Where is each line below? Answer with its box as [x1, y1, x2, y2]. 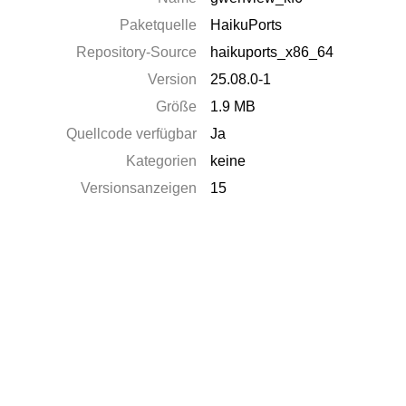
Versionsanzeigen [81, 180, 198, 196]
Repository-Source [76, 44, 198, 60]
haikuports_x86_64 [210, 44, 334, 60]
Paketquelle [120, 17, 198, 33]
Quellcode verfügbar [66, 126, 198, 141]
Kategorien [126, 153, 198, 169]
